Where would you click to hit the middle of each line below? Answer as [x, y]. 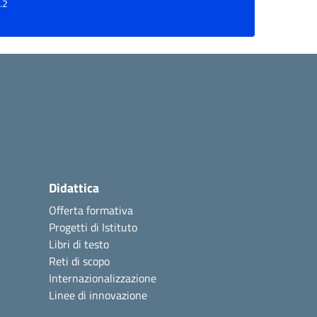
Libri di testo [79, 244]
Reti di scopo [79, 261]
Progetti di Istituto [93, 227]
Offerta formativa [91, 210]
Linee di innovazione [98, 295]
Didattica [74, 188]
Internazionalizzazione [103, 278]
